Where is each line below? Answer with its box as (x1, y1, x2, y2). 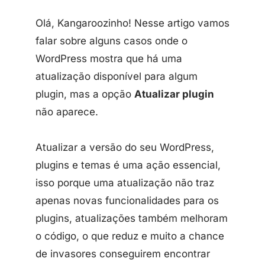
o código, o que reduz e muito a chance (35, 230, 224, 242)
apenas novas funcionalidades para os (35, 195, 219, 206)
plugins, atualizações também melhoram (35, 212, 228, 224)
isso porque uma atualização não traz (35, 177, 214, 189)
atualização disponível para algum (35, 70, 198, 82)
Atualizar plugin (134, 88, 214, 100)
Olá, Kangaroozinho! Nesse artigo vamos (35, 17, 230, 29)
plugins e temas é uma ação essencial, (35, 159, 221, 171)
